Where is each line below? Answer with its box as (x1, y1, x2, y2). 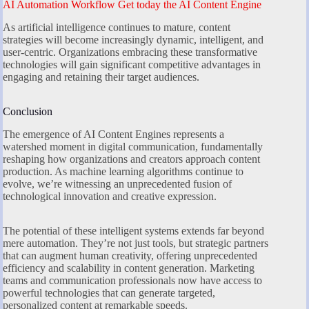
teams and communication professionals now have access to (3, 274, 262, 286)
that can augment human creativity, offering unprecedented (3, 249, 257, 261)
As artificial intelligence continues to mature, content (3, 21, 230, 33)
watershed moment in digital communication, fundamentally (3, 140, 263, 152)
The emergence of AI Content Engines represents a (3, 128, 224, 140)
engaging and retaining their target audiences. (3, 71, 199, 83)
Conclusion (3, 106, 52, 117)
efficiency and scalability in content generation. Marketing (3, 261, 255, 274)
